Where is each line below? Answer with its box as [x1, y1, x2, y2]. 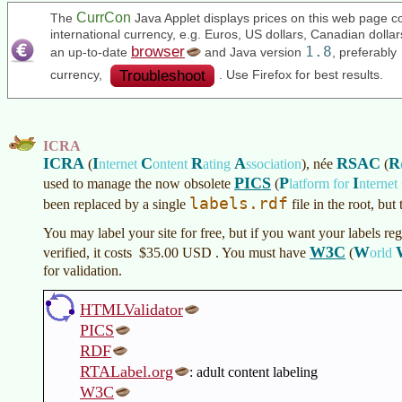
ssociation [246, 156, 301, 171]
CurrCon [76, 10, 131, 25]
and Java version [201, 45, 305, 59]
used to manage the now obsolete [43, 176, 234, 191]
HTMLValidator [80, 301, 183, 319]
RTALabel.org [80, 363, 173, 380]
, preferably [332, 45, 400, 59]
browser [131, 43, 185, 60]
